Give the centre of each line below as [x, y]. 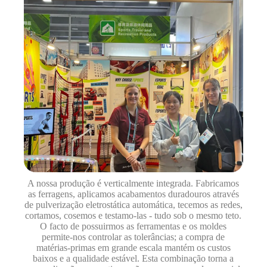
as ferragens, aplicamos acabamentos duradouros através [133, 194]
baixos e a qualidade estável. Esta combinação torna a [133, 258]
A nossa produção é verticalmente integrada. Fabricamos [133, 183]
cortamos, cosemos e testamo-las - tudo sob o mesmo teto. [133, 215]
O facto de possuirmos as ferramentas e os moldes [133, 226]
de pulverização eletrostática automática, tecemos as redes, [133, 205]
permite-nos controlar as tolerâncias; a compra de [133, 237]
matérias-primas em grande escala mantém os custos [133, 248]
